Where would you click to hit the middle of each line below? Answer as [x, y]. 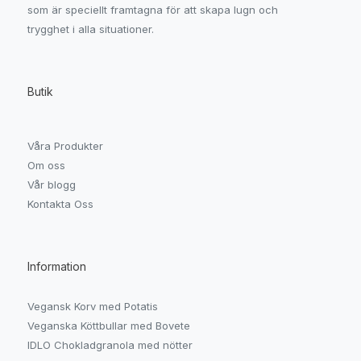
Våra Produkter [66, 146]
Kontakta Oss [61, 204]
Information [57, 267]
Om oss [47, 166]
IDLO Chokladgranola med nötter [110, 344]
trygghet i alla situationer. [91, 29]
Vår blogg [52, 185]
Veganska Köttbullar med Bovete [109, 325]
